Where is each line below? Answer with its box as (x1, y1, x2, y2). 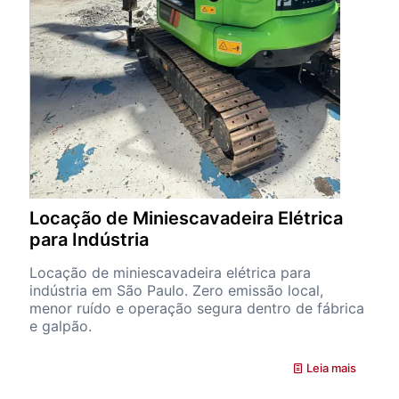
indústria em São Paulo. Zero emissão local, (29, 281, 323, 299)
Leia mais (306, 361, 356, 375)
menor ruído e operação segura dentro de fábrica (29, 299, 364, 317)
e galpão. (29, 317, 92, 335)
